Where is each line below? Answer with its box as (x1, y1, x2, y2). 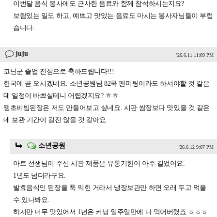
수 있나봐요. (13, 196, 50, 204)
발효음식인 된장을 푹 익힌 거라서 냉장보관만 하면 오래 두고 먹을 (13, 184, 206, 192)
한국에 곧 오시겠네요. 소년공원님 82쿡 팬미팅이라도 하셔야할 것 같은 (3, 80, 210, 88)
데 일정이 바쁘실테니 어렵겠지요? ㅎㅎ (3, 92, 119, 100)
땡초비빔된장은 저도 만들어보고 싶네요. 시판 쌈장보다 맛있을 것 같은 (3, 104, 210, 112)
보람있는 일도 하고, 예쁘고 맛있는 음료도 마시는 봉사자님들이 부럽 (13, 12, 213, 20)
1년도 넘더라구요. (13, 172, 66, 180)
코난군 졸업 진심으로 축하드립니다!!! (3, 68, 114, 76)
